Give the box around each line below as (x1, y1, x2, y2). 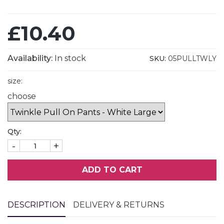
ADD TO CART (81, 165, 142, 175)
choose (7, 91, 36, 101)
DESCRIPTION (7, 200, 65, 210)
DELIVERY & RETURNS (73, 200, 164, 210)
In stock (54, 53, 86, 63)
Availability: (7, 53, 52, 63)
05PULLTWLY (166, 53, 216, 63)
